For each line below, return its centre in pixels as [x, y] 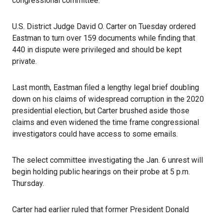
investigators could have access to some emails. [95, 134]
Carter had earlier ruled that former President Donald [101, 209]
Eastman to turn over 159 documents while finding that [104, 38]
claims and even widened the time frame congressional [106, 122]
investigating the [116, 160]
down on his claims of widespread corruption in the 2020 [108, 99]
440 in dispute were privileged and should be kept [97, 50]
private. [24, 61]
